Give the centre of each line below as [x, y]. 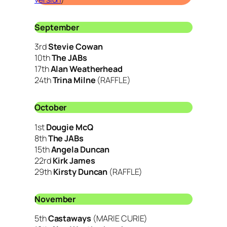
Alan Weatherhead [86, 69]
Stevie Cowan [75, 46]
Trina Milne [74, 80]
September [57, 27]
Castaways [69, 219]
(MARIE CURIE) [119, 219]
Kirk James [74, 160]
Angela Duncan [80, 149]
